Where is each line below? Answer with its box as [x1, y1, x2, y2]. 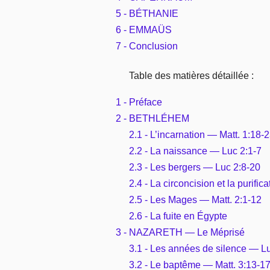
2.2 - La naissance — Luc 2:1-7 [129, 145, 262, 156]
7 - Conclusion [116, 40, 178, 51]
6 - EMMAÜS [116, 24, 172, 35]
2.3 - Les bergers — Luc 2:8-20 [129, 162, 260, 172]
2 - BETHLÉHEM [116, 113, 189, 124]
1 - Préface [116, 96, 162, 107]
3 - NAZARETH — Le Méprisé [116, 227, 245, 237]
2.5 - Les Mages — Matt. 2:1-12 [129, 194, 262, 205]
